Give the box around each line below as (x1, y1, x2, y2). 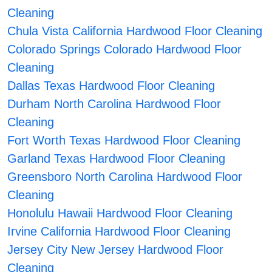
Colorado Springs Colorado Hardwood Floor (7, 42, 242, 56)
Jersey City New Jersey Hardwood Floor (7, 243, 223, 257)
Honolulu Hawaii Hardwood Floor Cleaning (7, 206, 233, 220)
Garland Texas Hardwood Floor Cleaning (7, 152, 225, 166)
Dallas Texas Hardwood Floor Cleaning (7, 79, 215, 93)
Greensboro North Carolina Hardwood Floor (7, 170, 242, 184)
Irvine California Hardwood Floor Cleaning (7, 225, 231, 239)
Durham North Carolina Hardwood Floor (7, 97, 221, 111)
